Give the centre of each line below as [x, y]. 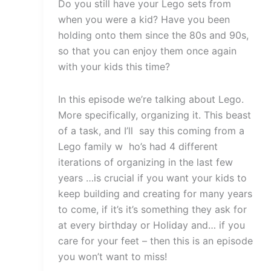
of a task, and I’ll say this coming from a [151, 130]
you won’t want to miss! [113, 256]
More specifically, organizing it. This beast [155, 115]
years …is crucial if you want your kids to [152, 178]
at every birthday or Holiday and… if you [152, 225]
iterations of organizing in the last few [145, 162]
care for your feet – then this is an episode [155, 240]
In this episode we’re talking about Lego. [151, 99]
